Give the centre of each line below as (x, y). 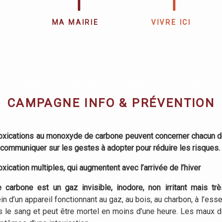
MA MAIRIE (75, 22)
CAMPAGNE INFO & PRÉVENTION (111, 103)
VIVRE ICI (171, 22)
